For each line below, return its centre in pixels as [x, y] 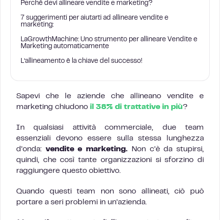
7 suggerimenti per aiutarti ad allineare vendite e [95, 18]
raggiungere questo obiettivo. [69, 171]
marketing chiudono [53, 107]
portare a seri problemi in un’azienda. [82, 202]
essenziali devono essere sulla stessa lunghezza [110, 138]
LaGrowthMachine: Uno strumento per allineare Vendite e [109, 40]
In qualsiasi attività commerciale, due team [110, 128]
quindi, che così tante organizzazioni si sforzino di [110, 160]
